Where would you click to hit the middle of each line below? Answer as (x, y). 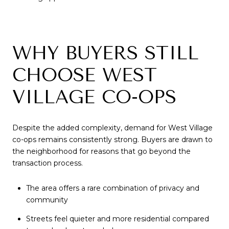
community (47, 200)
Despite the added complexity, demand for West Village (112, 128)
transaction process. (48, 163)
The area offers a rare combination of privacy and (112, 188)
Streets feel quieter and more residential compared (117, 219)
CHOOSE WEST (85, 75)
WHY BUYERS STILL (106, 53)
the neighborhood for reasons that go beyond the (101, 151)
